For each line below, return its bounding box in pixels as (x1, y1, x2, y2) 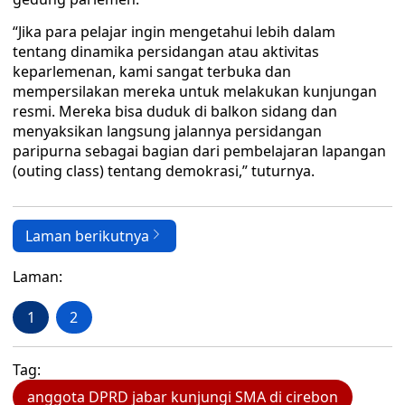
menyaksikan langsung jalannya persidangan (13, 121, 322, 141)
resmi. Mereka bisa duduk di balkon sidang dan (13, 101, 337, 121)
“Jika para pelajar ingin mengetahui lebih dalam (13, 22, 335, 42)
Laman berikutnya (25, 226, 149, 246)
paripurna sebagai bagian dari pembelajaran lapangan (13, 141, 386, 161)
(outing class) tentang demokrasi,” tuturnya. (13, 161, 315, 181)
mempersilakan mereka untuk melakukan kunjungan (13, 81, 377, 101)
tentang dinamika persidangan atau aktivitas (13, 42, 319, 61)
